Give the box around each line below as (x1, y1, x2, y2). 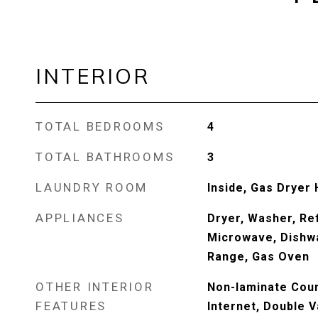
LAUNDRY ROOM (35, 180, 148, 194)
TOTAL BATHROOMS (35, 150, 175, 164)
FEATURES (35, 299, 106, 313)
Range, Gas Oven (207, 250, 309, 263)
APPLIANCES (35, 211, 124, 225)
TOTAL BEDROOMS (35, 119, 165, 133)
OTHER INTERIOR (35, 280, 154, 294)
